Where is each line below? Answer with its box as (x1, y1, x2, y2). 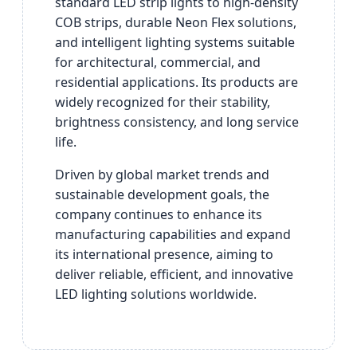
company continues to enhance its (55, 205, 262, 223)
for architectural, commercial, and (55, 53, 261, 71)
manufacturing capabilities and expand (55, 225, 291, 243)
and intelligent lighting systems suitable (55, 33, 295, 51)
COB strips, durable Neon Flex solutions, (55, 13, 296, 31)
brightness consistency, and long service (55, 112, 299, 131)
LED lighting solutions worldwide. (55, 284, 257, 303)
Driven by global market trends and (55, 165, 269, 183)
